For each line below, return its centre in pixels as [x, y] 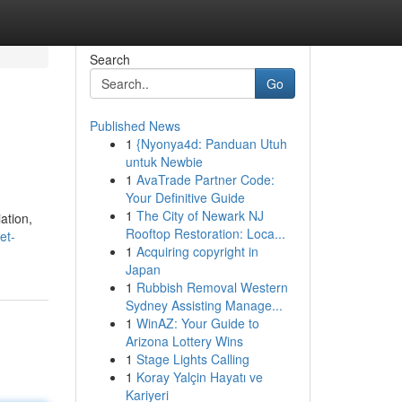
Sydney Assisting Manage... [204, 305]
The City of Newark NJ [200, 215]
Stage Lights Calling [192, 359]
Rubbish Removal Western [212, 287]
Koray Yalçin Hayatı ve [199, 377]
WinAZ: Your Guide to [197, 323]
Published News [135, 126]
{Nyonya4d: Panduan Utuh [211, 144]
